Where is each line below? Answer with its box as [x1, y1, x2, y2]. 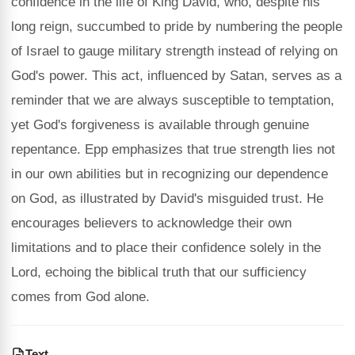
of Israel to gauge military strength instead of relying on [11, 44, 338, 59]
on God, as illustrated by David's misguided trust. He [11, 191, 323, 206]
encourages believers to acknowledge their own [11, 216, 292, 231]
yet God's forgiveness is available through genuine [11, 117, 309, 132]
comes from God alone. [11, 289, 150, 304]
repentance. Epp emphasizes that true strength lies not [11, 142, 335, 157]
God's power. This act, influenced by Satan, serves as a [11, 68, 342, 83]
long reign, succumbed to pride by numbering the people [11, 19, 342, 34]
